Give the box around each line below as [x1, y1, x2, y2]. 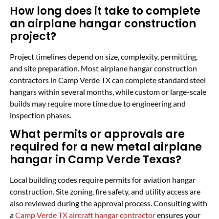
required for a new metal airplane [10, 139, 202, 155]
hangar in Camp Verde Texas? [10, 152, 181, 168]
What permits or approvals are [10, 127, 185, 142]
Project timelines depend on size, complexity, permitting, [10, 51, 197, 61]
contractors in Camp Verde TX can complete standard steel [10, 75, 206, 85]
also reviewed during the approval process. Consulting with [10, 198, 207, 208]
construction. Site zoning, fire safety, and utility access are [10, 187, 200, 197]
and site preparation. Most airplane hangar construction [10, 63, 197, 73]
